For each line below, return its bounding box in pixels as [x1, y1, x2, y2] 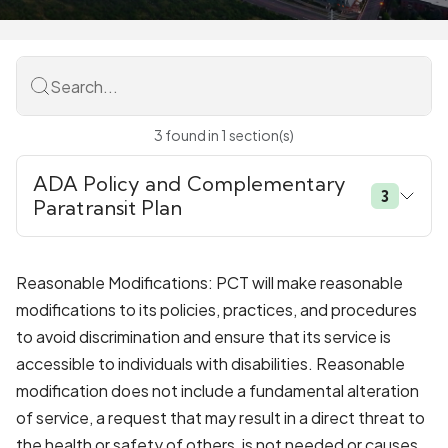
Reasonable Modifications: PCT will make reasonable [16, 272, 403, 293]
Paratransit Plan [33, 195, 183, 220]
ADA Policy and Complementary [33, 171, 346, 196]
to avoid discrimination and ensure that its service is [16, 326, 391, 347]
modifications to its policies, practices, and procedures [16, 299, 417, 320]
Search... [50, 75, 118, 97]
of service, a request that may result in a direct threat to [16, 407, 425, 428]
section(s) [227, 126, 294, 144]
